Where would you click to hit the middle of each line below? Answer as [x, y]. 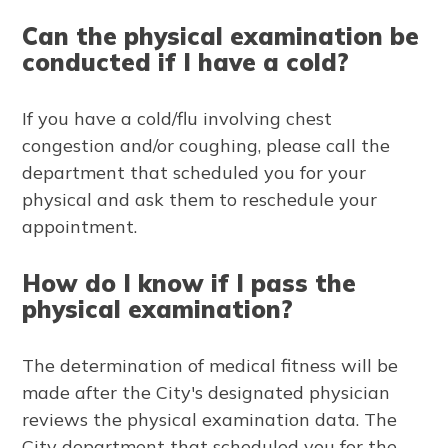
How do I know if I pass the [189, 282]
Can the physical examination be [221, 35]
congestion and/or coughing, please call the [206, 145]
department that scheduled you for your [194, 172]
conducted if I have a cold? [186, 61]
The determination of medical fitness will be [210, 365]
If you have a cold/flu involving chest [177, 118]
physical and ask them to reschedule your [200, 199]
